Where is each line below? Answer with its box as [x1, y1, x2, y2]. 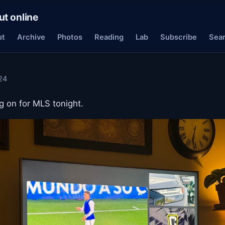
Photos [57, 33, 82, 42]
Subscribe [160, 33, 197, 42]
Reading [94, 33, 124, 42]
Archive [17, 33, 45, 42]
